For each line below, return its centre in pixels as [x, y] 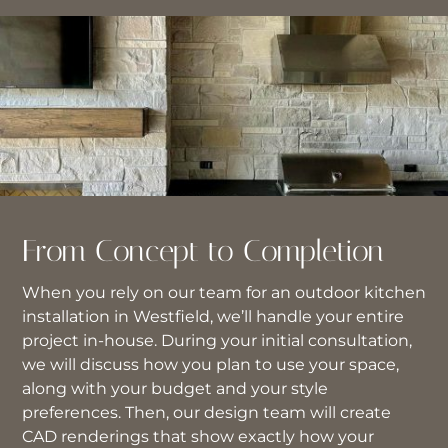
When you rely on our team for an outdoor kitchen [224, 292]
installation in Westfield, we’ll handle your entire [213, 316]
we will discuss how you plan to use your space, [210, 364]
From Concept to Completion [203, 251]
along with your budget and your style [175, 388]
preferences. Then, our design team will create [206, 412]
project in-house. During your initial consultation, [217, 340]
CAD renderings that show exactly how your [198, 436]
